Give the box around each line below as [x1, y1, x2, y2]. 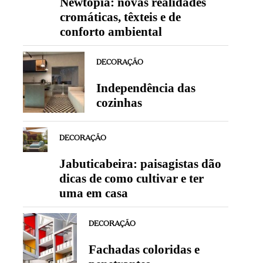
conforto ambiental [60, 24, 163, 39]
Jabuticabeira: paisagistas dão [59, 157, 222, 171]
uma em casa [59, 186, 129, 201]
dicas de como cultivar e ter [59, 171, 204, 186]
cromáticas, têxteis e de [60, 9, 181, 24]
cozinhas [96, 95, 143, 110]
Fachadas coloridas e [88, 242, 200, 257]
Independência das [96, 80, 196, 95]
